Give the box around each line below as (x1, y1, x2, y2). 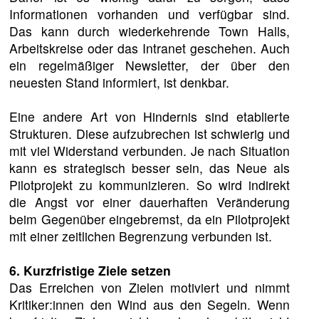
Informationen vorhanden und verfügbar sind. (9, 5, 290, 23)
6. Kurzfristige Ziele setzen (9, 261, 172, 280)
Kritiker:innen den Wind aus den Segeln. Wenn (9, 296, 290, 314)
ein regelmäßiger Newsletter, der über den (9, 56, 290, 75)
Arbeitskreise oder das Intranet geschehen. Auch (9, 39, 290, 58)
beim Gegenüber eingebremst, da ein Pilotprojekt (9, 210, 290, 229)
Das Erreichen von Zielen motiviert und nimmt (9, 278, 290, 297)
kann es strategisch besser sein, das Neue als (9, 159, 290, 177)
